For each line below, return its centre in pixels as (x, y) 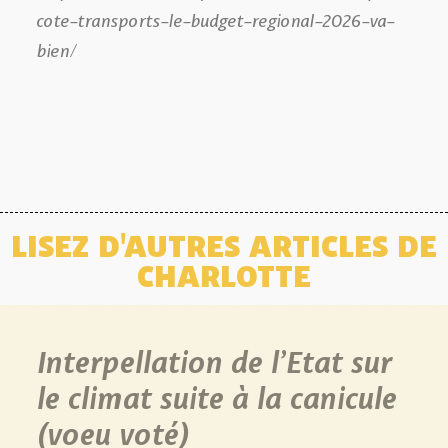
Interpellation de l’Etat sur (213, 359)
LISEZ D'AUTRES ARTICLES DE (224, 243)
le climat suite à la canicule (216, 395)
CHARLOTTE (224, 273)
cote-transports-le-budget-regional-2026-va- (215, 18)
